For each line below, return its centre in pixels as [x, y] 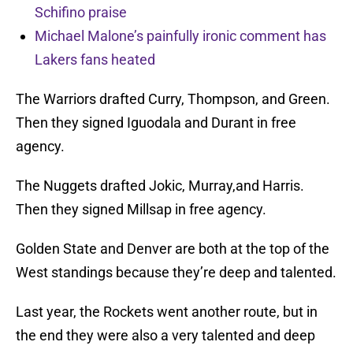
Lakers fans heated [95, 60]
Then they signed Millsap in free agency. [141, 210]
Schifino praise [81, 13]
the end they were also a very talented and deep [165, 336]
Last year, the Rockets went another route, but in [167, 312]
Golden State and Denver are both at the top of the [173, 249]
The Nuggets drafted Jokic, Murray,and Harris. [160, 186]
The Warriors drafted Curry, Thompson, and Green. [173, 99]
